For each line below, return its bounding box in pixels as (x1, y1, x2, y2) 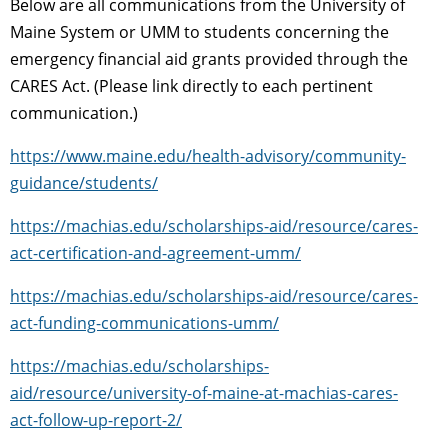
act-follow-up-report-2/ (10, 408, 182, 431)
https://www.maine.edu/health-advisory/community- (10, 144, 406, 167)
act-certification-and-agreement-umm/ (10, 241, 301, 264)
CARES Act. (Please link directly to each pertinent (10, 74, 373, 97)
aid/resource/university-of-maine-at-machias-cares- (10, 381, 398, 404)
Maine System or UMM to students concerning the (10, 20, 389, 43)
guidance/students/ (10, 171, 158, 194)
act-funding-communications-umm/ (10, 311, 279, 334)
